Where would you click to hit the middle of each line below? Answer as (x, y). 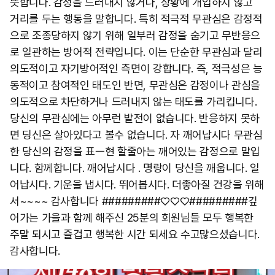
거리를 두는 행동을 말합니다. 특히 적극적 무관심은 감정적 (136, 19)
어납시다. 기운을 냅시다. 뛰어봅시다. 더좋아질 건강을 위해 (137, 184)
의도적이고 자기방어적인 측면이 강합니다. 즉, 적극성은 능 (136, 68)
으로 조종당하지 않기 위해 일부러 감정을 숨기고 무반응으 (135, 35)
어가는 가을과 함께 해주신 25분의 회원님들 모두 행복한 (132, 218)
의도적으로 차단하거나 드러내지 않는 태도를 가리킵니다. (134, 102)
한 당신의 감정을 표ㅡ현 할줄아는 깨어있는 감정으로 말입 (135, 151)
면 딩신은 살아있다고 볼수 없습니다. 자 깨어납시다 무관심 (136, 135)
